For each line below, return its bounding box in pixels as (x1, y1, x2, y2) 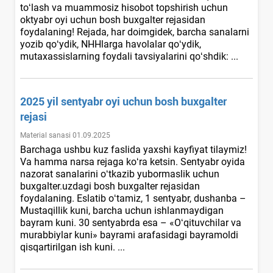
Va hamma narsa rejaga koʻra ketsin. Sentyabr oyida (20, 155, 245, 168)
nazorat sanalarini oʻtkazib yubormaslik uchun (20, 168, 219, 180)
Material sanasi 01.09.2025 (20, 130, 110, 140)
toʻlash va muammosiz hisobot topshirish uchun (20, 1, 228, 13)
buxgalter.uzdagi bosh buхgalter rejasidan (20, 180, 200, 192)
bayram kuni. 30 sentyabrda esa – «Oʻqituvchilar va (20, 216, 241, 229)
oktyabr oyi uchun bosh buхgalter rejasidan (20, 13, 205, 26)
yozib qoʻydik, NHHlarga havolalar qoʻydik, (20, 38, 201, 50)
